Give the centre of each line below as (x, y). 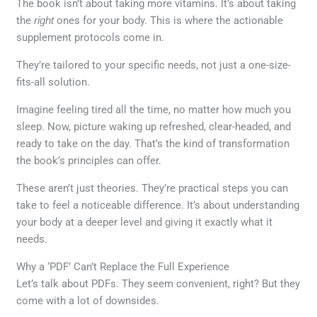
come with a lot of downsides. (88, 300)
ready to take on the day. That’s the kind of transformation (153, 143)
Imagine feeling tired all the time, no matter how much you (154, 109)
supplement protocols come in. (91, 37)
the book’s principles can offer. (89, 160)
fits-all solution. (53, 82)
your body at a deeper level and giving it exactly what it (145, 222)
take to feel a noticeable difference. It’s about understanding (158, 205)
